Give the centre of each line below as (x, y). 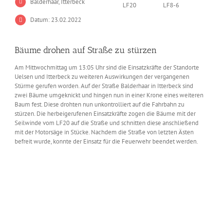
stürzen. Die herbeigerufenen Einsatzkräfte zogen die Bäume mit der (105, 114)
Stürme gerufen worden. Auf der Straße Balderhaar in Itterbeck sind (104, 86)
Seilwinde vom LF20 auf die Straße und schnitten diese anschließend (106, 123)
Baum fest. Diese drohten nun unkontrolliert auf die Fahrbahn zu (99, 105)
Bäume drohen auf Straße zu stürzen (86, 50)
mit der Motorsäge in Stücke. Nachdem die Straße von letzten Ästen (104, 132)
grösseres (27, 169)
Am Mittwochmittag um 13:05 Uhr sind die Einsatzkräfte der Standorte (107, 68)
